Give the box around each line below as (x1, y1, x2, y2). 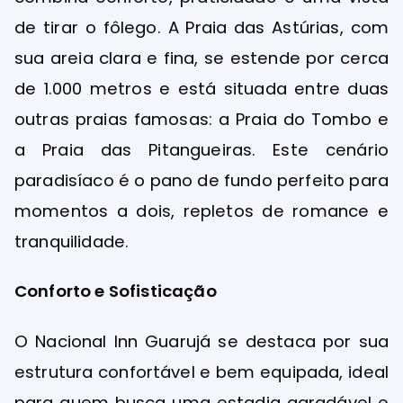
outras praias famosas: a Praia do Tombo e (14, 108, 389, 131)
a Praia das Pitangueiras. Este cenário (14, 139, 389, 162)
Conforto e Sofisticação (14, 280, 217, 303)
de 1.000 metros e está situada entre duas (14, 77, 389, 101)
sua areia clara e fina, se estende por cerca (14, 47, 389, 70)
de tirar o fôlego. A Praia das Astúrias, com (14, 16, 389, 40)
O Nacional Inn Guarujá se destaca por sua (14, 329, 389, 353)
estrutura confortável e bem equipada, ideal (14, 360, 389, 383)
